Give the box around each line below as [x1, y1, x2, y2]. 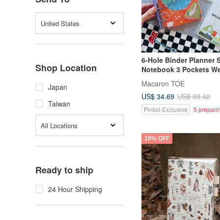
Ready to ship [35, 164, 93, 176]
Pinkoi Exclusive [144, 105, 188, 113]
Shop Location [35, 61, 97, 74]
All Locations [41, 120, 78, 130]
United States [41, 18, 80, 28]
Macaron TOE [141, 79, 185, 88]
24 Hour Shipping [48, 184, 102, 194]
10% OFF [144, 135, 169, 142]
